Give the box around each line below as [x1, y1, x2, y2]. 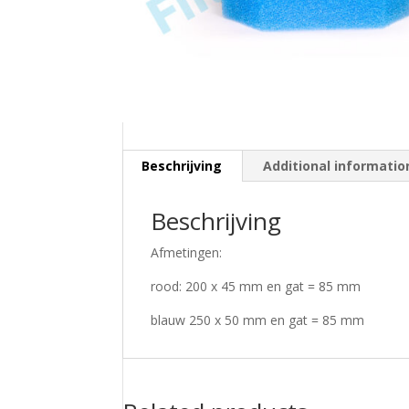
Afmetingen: [151, 244, 223, 262]
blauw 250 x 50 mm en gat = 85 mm [151, 311, 365, 330]
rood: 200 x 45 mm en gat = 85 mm [151, 278, 362, 296]
